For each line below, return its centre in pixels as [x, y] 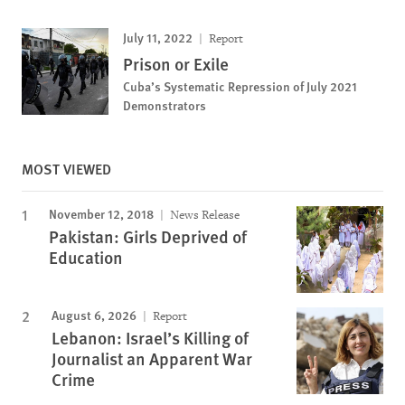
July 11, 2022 [158, 37]
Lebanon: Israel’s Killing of [150, 338]
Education [86, 257]
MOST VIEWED [66, 169]
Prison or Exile [176, 64]
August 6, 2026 [94, 315]
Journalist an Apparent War [152, 358]
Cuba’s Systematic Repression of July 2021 [240, 86]
